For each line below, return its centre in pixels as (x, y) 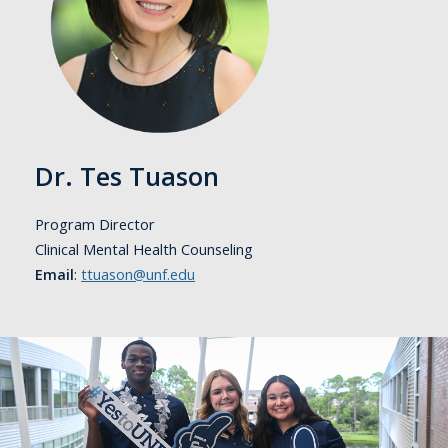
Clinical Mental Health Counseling (144, 249)
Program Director (95, 224)
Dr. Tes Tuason (127, 176)
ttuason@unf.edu (138, 274)
